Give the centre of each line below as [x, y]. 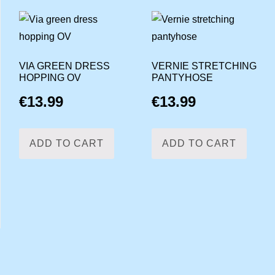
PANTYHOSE [182, 77]
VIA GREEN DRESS [64, 66]
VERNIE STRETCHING [204, 66]
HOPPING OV [50, 77]
